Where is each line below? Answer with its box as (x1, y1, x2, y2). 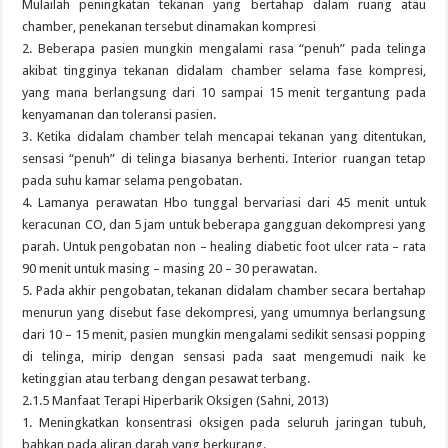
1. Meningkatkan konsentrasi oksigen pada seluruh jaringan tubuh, (22, 415, 426, 430)
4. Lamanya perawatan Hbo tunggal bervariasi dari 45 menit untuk (22, 195, 426, 210)
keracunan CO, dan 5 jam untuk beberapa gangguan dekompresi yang (22, 217, 426, 232)
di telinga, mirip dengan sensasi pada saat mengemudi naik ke (22, 349, 426, 364)
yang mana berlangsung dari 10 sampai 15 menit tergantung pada (22, 85, 426, 100)
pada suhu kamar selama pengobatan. (22, 173, 243, 188)
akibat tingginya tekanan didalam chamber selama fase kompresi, (22, 63, 426, 78)
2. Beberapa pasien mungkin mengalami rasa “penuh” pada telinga (22, 41, 426, 56)
